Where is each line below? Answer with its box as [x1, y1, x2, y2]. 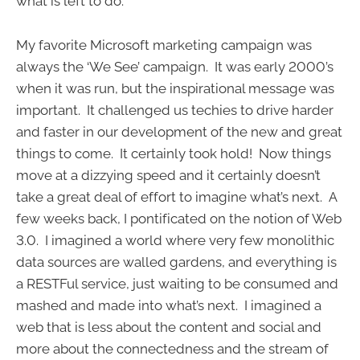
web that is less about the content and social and [16, 318, 321, 335]
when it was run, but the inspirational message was [16, 80, 334, 96]
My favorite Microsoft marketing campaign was [16, 36, 312, 53]
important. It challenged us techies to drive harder [16, 101, 333, 118]
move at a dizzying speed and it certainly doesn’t [16, 166, 321, 183]
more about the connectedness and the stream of [16, 340, 329, 357]
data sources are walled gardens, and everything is [16, 253, 337, 270]
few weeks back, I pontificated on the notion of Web [16, 210, 342, 227]
